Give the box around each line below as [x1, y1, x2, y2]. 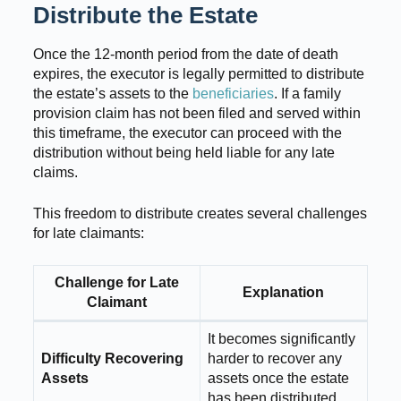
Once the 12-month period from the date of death [32, 47, 338, 63]
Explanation [243, 285, 325, 301]
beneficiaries [192, 86, 274, 102]
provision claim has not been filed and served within [32, 106, 361, 122]
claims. [32, 165, 78, 181]
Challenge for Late [54, 275, 179, 291]
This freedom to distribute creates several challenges [32, 206, 367, 222]
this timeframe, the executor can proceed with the [32, 125, 342, 141]
